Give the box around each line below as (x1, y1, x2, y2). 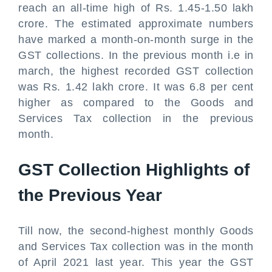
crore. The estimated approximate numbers (18, 18, 254, 30)
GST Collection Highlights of (18, 160, 250, 179)
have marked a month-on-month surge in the (18, 33, 254, 46)
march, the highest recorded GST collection (18, 65, 254, 77)
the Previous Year (18, 186, 162, 205)
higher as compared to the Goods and (18, 97, 254, 109)
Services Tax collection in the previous (18, 112, 254, 124)
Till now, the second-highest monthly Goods (18, 225, 254, 237)
